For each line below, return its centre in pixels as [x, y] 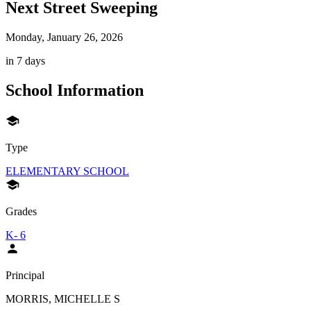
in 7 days [25, 61]
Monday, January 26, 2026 [64, 37]
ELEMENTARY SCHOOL [67, 171]
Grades [21, 211]
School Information [75, 90]
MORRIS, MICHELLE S [63, 299]
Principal [25, 275]
